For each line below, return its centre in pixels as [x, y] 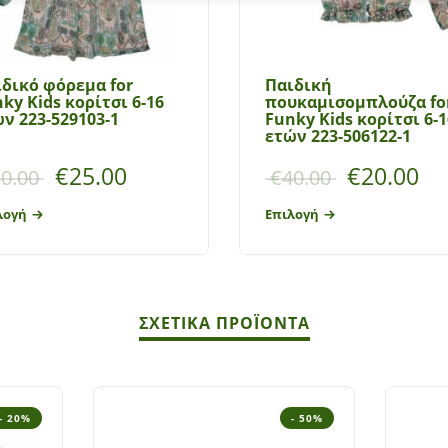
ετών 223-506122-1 [338, 135]
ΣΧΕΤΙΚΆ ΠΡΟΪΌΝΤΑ [224, 322]
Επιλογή [292, 214]
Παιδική [298, 84]
